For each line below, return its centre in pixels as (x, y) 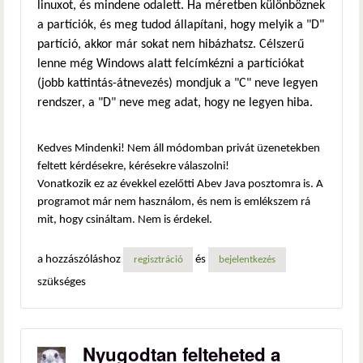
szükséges (62, 282)
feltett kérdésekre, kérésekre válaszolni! (133, 167)
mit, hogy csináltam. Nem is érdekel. (125, 220)
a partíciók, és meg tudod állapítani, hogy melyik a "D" (181, 26)
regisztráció (158, 260)
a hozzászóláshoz (80, 259)
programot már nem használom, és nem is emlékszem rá (174, 203)
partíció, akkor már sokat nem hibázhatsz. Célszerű (171, 45)
